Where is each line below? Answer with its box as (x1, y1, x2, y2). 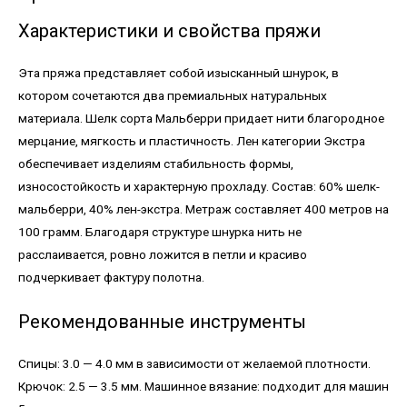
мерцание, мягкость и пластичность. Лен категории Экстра (18, 134, 365, 149)
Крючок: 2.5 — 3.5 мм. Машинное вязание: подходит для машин (18, 379, 389, 394)
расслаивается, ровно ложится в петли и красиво (18, 247, 307, 263)
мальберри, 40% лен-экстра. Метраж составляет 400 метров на (18, 202, 389, 217)
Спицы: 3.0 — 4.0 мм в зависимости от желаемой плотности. (18, 356, 371, 372)
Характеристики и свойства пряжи (18, 20, 321, 43)
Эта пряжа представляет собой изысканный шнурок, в (18, 65, 339, 81)
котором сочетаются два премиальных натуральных (18, 88, 327, 104)
